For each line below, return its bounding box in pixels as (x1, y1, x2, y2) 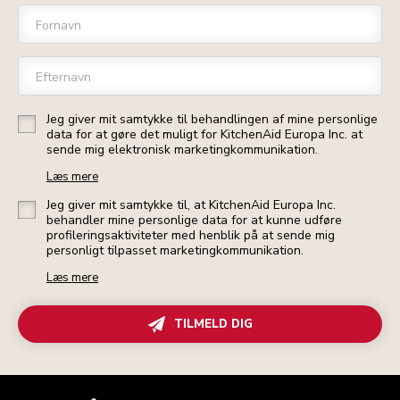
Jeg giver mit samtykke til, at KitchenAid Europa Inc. (46, 196, 336, 214)
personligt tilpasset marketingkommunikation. (46, 242, 304, 260)
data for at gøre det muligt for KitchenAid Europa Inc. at (46, 126, 362, 144)
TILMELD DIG (173, 316, 253, 333)
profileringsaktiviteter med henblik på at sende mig (46, 227, 335, 245)
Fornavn (36, 17, 81, 35)
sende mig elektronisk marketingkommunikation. (46, 141, 318, 159)
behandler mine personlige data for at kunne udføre (46, 212, 342, 229)
